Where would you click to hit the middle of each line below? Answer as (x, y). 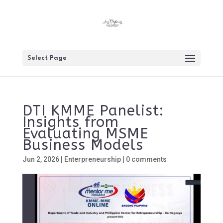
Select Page (47, 58)
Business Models (83, 145)
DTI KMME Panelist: (93, 111)
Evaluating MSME (85, 134)
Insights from (70, 122)
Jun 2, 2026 (41, 159)
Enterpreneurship (92, 159)
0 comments (146, 159)
